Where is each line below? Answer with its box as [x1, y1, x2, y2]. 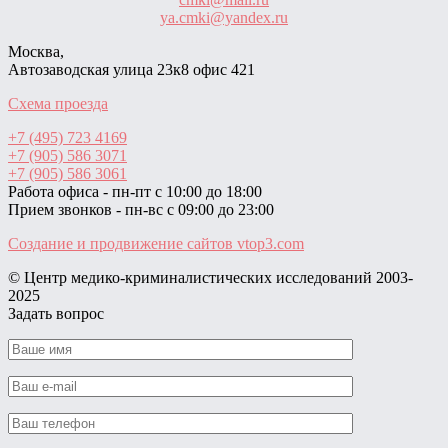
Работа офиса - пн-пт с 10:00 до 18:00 [8, 183, 262, 200]
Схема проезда [8, 95, 108, 112]
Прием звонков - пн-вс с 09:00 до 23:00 [8, 201, 274, 218]
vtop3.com [237, 235, 304, 252]
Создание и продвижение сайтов [8, 235, 237, 252]
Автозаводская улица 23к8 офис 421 [8, 61, 255, 78]
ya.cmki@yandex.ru [160, 9, 288, 26]
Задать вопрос [8, 305, 104, 322]
